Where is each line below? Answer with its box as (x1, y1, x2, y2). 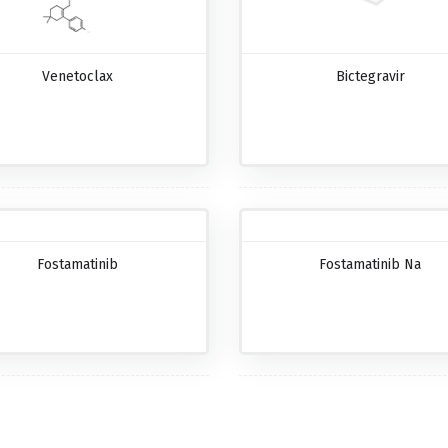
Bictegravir (335, 67, 405, 85)
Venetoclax (42, 67, 114, 85)
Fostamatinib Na (319, 255, 422, 273)
